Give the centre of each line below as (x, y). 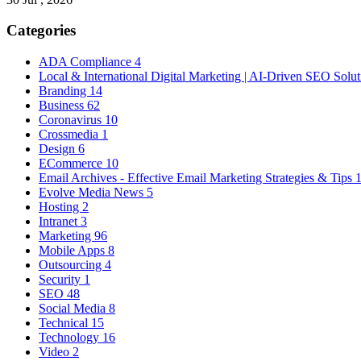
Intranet (60, 222)
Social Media (74, 309)
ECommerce (72, 164)
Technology (71, 338)
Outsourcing (72, 265)
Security (61, 280)
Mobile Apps (73, 251)
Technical (65, 323)
